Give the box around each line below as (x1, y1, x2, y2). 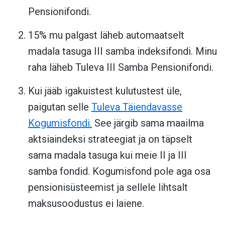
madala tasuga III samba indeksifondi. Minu (28, 45, 217, 57)
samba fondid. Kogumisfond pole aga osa (28, 165, 210, 177)
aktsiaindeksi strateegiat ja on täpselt (28, 133, 192, 145)
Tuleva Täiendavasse (91, 100, 182, 113)
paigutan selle (28, 100, 91, 113)
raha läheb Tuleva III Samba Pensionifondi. (28, 61, 213, 73)
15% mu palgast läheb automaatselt (28, 29, 184, 41)
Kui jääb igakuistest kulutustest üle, (28, 84, 182, 97)
